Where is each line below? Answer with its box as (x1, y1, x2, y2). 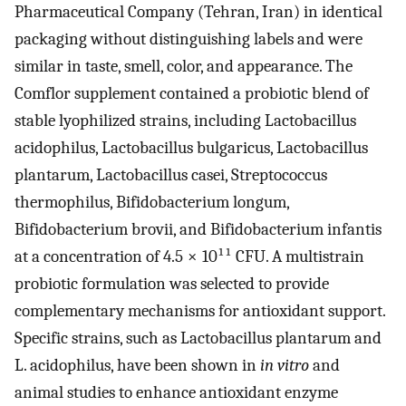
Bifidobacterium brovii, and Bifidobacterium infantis (14, 218, 382, 239)
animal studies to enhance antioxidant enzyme (14, 382, 338, 402)
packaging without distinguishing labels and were (14, 28, 362, 49)
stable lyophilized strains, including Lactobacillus (14, 110, 356, 130)
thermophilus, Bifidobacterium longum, (14, 191, 289, 212)
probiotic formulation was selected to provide (14, 273, 329, 294)
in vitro (260, 354, 309, 375)
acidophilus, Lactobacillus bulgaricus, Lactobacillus (14, 137, 368, 158)
